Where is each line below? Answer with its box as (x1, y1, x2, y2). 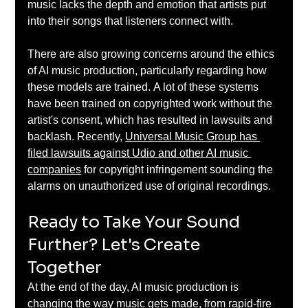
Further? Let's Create (27, 234, 204, 255)
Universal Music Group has (125, 130, 261, 142)
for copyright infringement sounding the (81, 163, 276, 175)
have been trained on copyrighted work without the (27, 97, 276, 109)
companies (27, 163, 82, 175)
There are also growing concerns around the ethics (27, 47, 278, 60)
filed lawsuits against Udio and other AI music (27, 146, 252, 159)
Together (27, 256, 106, 278)
